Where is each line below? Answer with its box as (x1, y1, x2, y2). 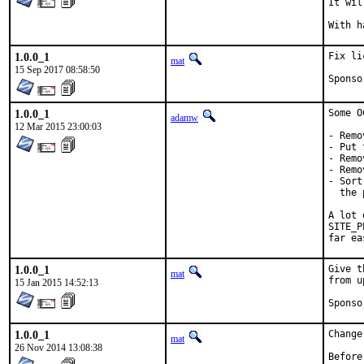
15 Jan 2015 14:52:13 (15, 277, 98, 288)
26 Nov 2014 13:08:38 (15, 342, 102, 353)
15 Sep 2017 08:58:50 (15, 64, 100, 76)
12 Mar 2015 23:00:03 (15, 121, 102, 132)
